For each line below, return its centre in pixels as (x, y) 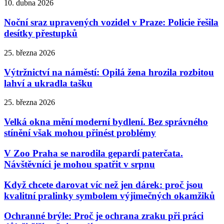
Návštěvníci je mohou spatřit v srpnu (79, 164)
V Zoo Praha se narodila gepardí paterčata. (93, 153)
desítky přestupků (41, 33)
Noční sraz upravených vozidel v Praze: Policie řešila (111, 22)
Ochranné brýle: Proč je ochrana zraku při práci (104, 216)
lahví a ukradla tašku (48, 83)
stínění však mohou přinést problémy (80, 133)
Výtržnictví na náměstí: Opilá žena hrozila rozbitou (109, 72)
